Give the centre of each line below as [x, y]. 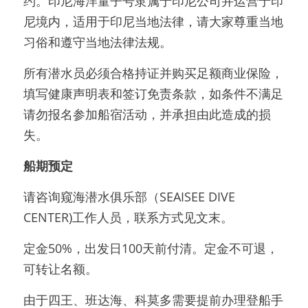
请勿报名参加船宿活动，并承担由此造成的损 [147, 114]
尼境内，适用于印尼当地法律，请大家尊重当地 [153, 21]
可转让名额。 [60, 268]
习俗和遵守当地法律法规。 [98, 42]
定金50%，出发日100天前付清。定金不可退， [151, 248]
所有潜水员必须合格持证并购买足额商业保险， [153, 73]
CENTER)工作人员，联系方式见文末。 [128, 217]
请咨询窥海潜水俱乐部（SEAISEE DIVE [129, 196]
